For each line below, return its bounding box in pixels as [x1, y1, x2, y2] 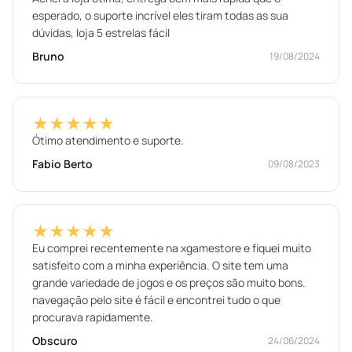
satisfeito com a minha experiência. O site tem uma [32, 258, 288, 273]
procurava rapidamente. [32, 310, 153, 324]
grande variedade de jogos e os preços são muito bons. [32, 275, 306, 290]
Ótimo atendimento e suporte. [32, 133, 184, 148]
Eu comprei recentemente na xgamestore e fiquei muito [32, 240, 311, 255]
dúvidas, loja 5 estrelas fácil [32, 25, 170, 40]
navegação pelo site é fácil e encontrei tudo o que [32, 292, 280, 307]
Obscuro [32, 333, 78, 348]
